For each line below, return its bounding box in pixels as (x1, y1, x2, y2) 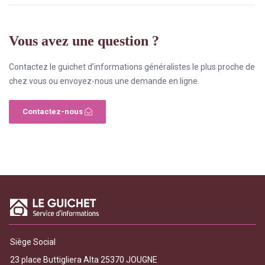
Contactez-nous (22, 106, 85, 116)
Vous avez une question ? (9, 33, 159, 49)
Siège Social (10, 237, 56, 247)
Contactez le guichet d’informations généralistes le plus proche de (9, 62, 255, 72)
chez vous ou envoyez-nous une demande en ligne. (9, 76, 199, 86)
